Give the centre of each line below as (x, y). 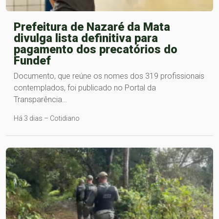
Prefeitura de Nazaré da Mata (92, 27)
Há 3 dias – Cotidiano (47, 118)
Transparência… (40, 99)
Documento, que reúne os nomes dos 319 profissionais (109, 76)
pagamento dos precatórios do (96, 49)
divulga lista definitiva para (86, 38)
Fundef (32, 60)
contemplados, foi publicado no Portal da (85, 88)
